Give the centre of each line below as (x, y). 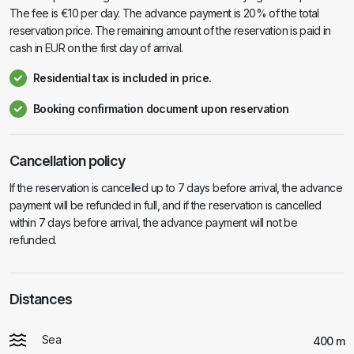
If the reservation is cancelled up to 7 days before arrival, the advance (176, 188)
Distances (41, 299)
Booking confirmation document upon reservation (161, 109)
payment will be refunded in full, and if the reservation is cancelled (166, 205)
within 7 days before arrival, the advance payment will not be (153, 222)
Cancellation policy (68, 161)
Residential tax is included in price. (122, 78)
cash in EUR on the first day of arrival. (96, 48)
